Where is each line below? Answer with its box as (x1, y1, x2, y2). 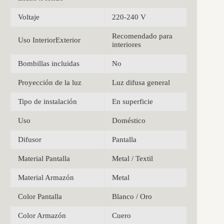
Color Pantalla (18, 192, 62, 200)
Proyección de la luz (18, 78, 81, 86)
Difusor (18, 135, 41, 143)
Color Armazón (18, 211, 66, 219)
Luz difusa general (112, 78, 170, 86)
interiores (112, 40, 141, 48)
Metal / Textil (112, 154, 153, 162)
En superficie (112, 97, 153, 105)
